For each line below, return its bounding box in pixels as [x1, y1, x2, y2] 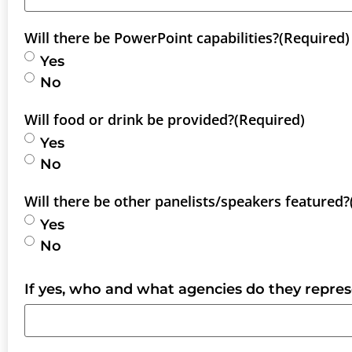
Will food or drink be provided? [24, 110, 234, 130]
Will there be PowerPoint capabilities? [24, 28, 279, 48]
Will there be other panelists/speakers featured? [24, 192, 350, 211]
